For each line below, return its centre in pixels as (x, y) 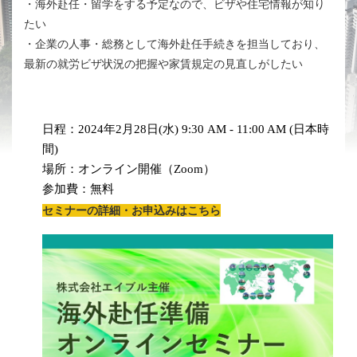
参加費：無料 (78, 188)
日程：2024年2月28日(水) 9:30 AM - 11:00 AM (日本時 (186, 129)
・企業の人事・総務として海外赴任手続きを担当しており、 (175, 43)
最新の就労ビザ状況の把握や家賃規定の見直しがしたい (163, 63)
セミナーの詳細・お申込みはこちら (131, 210)
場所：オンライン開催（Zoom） (129, 169)
